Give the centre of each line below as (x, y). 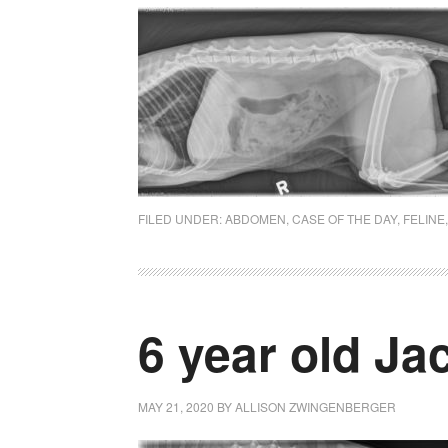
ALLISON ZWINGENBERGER (315, 406)
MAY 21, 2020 (176, 406)
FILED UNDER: (181, 218)
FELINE (424, 218)
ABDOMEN (255, 218)
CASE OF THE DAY (344, 218)
